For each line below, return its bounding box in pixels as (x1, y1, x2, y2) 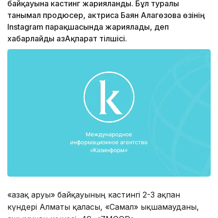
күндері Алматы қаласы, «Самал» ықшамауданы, (7, 201, 199, 212)
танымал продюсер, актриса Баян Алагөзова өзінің (7, 10, 205, 20)
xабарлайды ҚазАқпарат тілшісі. (7, 34, 127, 44)
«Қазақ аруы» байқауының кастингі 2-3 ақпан (7, 189, 180, 200)
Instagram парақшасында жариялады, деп (7, 22, 169, 32)
